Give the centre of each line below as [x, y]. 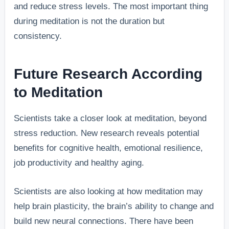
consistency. [38, 36]
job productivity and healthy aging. [79, 163]
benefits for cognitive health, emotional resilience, [109, 148]
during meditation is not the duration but [89, 21]
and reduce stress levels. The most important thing [111, 6]
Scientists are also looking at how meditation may [109, 192]
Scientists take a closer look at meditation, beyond [110, 119]
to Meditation [59, 92]
